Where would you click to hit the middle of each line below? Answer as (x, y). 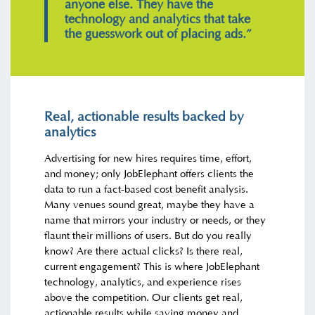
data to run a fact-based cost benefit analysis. (147, 189)
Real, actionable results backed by (144, 117)
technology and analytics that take (158, 19)
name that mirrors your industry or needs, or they (155, 220)
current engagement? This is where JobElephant (152, 266)
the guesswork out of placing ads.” (159, 34)
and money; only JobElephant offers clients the (149, 174)
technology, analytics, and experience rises (143, 282)
